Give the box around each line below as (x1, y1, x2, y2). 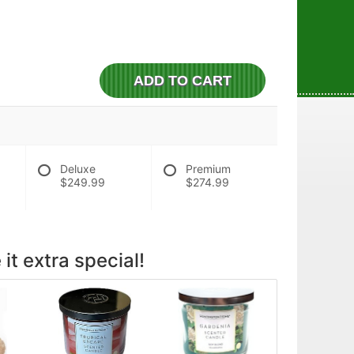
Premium (186, 162, 232, 175)
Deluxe (59, 162, 96, 175)
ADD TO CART (134, 73, 232, 88)
